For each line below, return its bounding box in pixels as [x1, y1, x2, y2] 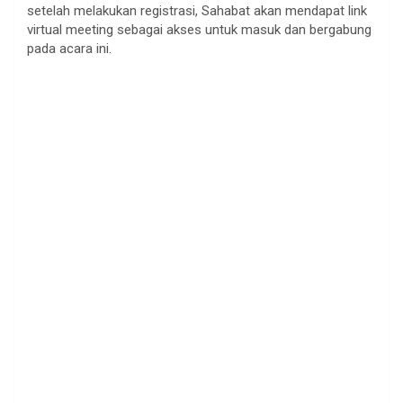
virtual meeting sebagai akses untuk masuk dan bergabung [27, 21, 372, 38]
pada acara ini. [27, 40, 112, 57]
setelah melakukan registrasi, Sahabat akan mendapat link [27, 2, 367, 19]
